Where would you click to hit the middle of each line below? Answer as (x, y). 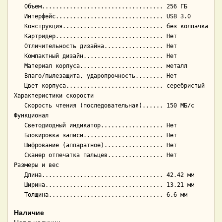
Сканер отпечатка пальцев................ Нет (19, 155)
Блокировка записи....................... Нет (19, 136)
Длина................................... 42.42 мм (19, 175)
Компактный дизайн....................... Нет (19, 56)
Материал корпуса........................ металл (19, 66)
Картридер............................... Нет (19, 36)
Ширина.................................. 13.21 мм (19, 185)
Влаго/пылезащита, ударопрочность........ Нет (19, 76)
